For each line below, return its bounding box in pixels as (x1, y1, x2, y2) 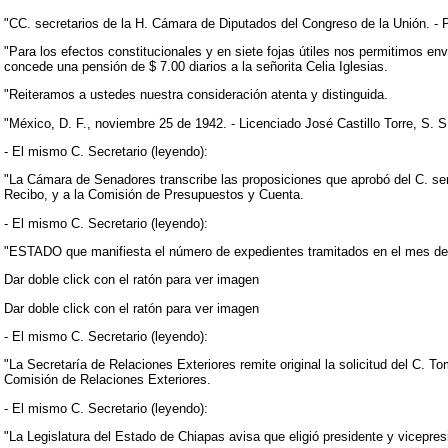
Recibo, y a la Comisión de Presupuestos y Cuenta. (4, 187, 304, 203)
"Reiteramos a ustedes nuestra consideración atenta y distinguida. (4, 87, 388, 103)
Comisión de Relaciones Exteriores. (4, 372, 211, 388)
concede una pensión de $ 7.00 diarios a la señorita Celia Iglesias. (4, 58, 388, 74)
